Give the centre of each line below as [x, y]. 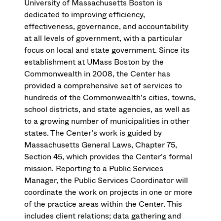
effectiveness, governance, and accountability [107, 27]
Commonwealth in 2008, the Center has [97, 74]
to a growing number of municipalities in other [107, 121]
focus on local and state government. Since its [107, 50]
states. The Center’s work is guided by [93, 133]
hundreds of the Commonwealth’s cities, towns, [110, 98]
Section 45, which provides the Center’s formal [109, 157]
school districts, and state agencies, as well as [107, 110]
